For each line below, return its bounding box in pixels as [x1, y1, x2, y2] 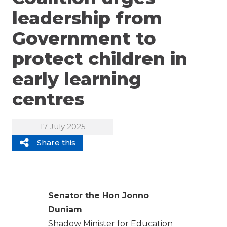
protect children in [12, 48, 187, 70]
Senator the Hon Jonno [48, 190, 149, 200]
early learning [12, 68, 141, 90]
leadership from [12, 7, 162, 29]
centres [12, 88, 84, 110]
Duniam [48, 204, 82, 214]
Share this [37, 137, 75, 147]
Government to [12, 27, 156, 50]
